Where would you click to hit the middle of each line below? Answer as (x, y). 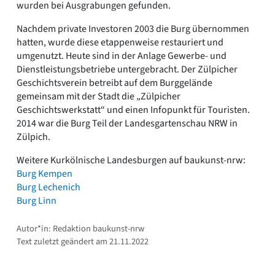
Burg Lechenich (48, 187)
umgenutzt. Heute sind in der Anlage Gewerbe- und (122, 56)
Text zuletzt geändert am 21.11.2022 (83, 241)
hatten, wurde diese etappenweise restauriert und (120, 42)
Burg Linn (37, 200)
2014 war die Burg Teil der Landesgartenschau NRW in (127, 123)
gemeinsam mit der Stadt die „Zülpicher (99, 96)
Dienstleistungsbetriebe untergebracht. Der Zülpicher (127, 69)
